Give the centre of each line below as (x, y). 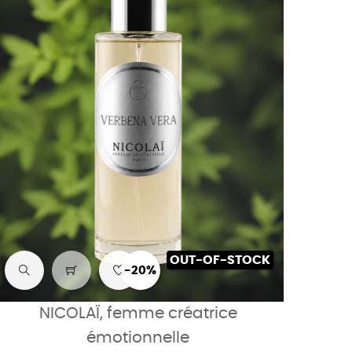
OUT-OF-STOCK (220, 260)
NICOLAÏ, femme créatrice (138, 314)
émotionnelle (138, 338)
